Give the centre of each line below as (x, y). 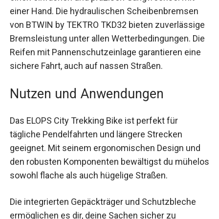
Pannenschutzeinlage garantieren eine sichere (100, 72)
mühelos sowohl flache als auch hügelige (90, 196)
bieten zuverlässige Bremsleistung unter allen (99, 45)
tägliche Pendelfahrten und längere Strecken (96, 154)
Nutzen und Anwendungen (87, 114)
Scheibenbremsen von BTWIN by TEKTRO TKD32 (105, 31)
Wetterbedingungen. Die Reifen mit (77, 59)
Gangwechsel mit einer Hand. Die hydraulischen (102, 18)
